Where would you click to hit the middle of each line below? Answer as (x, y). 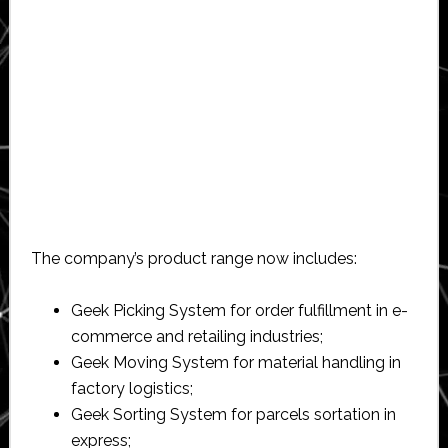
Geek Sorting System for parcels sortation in (233, 414)
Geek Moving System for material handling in (235, 362)
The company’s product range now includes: (193, 258)
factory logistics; (131, 388)
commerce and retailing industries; (196, 336)
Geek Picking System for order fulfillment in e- (239, 310)
